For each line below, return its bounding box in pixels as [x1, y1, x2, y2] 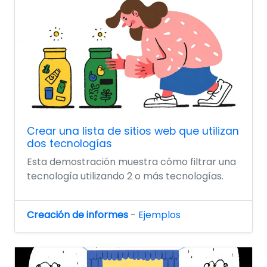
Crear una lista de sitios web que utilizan [27, 124, 239, 139]
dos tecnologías [27, 136, 112, 151]
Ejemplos [138, 208, 181, 222]
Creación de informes [27, 208, 128, 222]
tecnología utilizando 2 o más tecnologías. [27, 169, 223, 184]
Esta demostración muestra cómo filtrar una [27, 155, 236, 169]
